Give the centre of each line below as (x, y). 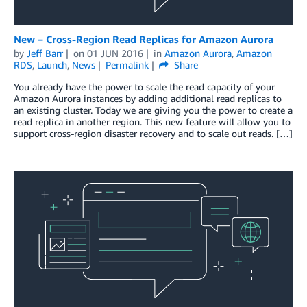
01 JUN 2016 (115, 53)
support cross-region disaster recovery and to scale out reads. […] (153, 133)
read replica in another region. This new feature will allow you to (152, 121)
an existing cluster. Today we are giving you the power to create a (153, 110)
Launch (52, 64)
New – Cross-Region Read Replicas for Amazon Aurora (144, 39)
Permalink (127, 64)
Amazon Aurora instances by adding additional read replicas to (148, 98)
